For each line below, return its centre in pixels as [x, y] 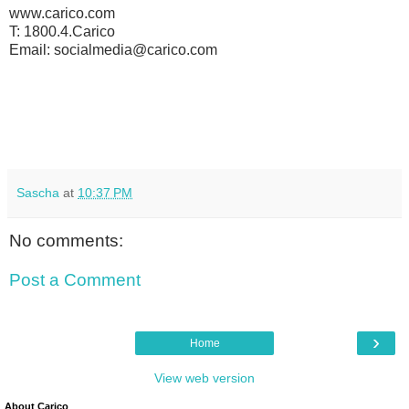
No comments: [66, 240]
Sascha [38, 192]
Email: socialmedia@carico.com [113, 49]
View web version [204, 378]
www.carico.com [62, 13]
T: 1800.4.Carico [62, 31]
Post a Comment [75, 280]
